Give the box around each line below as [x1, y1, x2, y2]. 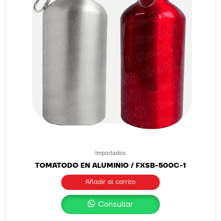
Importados [95, 149, 126, 156]
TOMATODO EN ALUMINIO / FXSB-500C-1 [35, 160, 186, 170]
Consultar [96, 199, 134, 210]
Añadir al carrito [85, 178, 136, 187]
